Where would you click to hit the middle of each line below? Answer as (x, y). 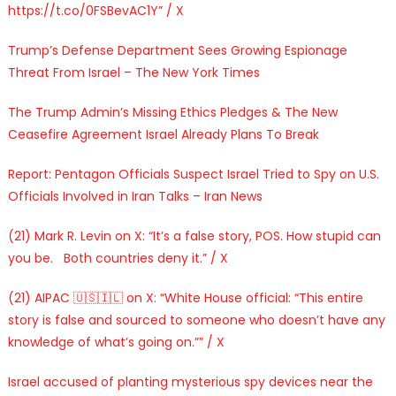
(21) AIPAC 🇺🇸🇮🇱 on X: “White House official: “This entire (185, 297)
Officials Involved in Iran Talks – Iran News (135, 196)
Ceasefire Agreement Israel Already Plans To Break (163, 134)
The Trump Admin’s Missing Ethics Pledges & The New (172, 112)
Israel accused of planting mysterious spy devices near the (190, 381)
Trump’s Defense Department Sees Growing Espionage (177, 50)
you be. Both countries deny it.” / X (118, 258)
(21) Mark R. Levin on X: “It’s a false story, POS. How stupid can (194, 236)
